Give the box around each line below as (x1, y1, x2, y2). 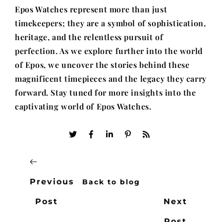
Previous (30, 177, 74, 186)
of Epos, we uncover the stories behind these (15, 59, 190, 70)
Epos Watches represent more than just (15, 4, 167, 14)
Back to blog (82, 177, 140, 186)
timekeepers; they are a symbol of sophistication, (15, 18, 206, 28)
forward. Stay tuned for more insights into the (15, 87, 196, 98)
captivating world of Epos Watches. (15, 101, 152, 111)
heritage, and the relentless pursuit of (15, 32, 164, 42)
